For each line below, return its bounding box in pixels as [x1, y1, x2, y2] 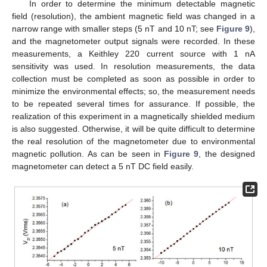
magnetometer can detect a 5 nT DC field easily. [12, 162, 194, 172]
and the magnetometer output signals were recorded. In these [12, 36, 255, 46]
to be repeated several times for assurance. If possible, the [12, 99, 255, 109]
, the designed [198, 149, 256, 159]
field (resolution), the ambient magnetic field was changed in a [12, 11, 255, 21]
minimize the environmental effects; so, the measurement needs [12, 86, 255, 97]
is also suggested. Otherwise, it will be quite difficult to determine [12, 124, 255, 134]
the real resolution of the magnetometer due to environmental [12, 136, 255, 147]
